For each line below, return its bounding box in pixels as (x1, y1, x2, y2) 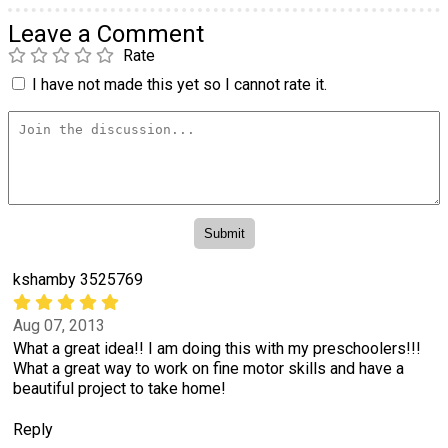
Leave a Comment (8, 20, 204, 49)
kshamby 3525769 (13, 269, 143, 289)
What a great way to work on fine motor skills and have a (13, 359, 404, 379)
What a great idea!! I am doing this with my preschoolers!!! (13, 339, 421, 359)
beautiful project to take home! (13, 379, 226, 399)
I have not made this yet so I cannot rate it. (32, 75, 327, 95)
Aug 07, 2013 (13, 316, 105, 336)
